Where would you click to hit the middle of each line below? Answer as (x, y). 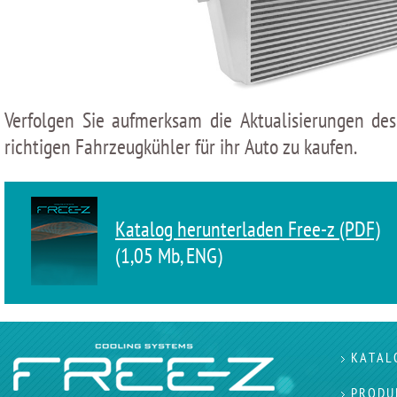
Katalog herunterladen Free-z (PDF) (248, 230)
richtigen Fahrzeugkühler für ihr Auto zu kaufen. (181, 147)
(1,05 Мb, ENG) (169, 256)
